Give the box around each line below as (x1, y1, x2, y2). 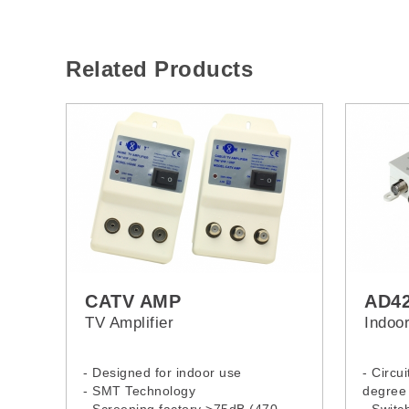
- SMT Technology (83, 383, 195, 399)
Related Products (66, 57, 253, 82)
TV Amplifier (85, 314, 173, 332)
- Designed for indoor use (83, 365, 242, 381)
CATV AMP (85, 291, 181, 312)
